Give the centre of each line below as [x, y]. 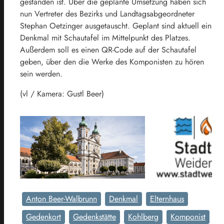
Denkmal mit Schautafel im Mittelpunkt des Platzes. [105, 38]
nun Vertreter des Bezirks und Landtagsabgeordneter [107, 14]
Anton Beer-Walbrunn [61, 199]
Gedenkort [43, 217]
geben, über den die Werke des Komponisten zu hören [112, 62]
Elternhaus [167, 199]
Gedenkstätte [94, 217]
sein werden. [41, 74]
